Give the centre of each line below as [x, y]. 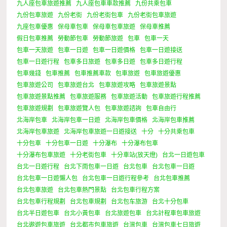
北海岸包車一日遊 [76, 120]
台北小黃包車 [82, 213]
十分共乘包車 [177, 131]
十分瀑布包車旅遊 [41, 155]
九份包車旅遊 [35, 15]
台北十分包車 [171, 201]
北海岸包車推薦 [174, 120]
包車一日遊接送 [161, 50]
